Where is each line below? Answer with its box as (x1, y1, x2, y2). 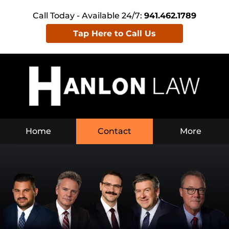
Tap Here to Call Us (73, 28, 156, 38)
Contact (97, 126, 131, 136)
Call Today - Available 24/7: (33, 10, 144, 20)
